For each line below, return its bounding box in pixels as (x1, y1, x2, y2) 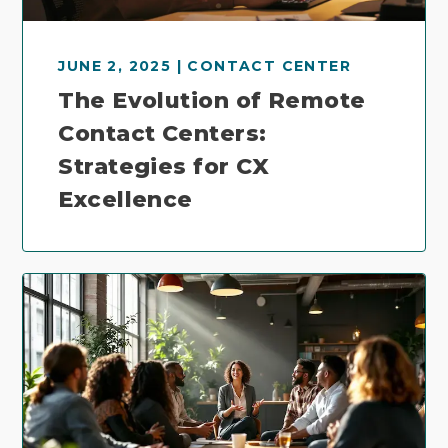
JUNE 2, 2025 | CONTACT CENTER (58, 57, 352, 76)
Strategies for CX (58, 153, 270, 181)
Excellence (58, 186, 193, 214)
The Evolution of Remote (58, 87, 366, 115)
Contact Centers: (58, 120, 267, 148)
